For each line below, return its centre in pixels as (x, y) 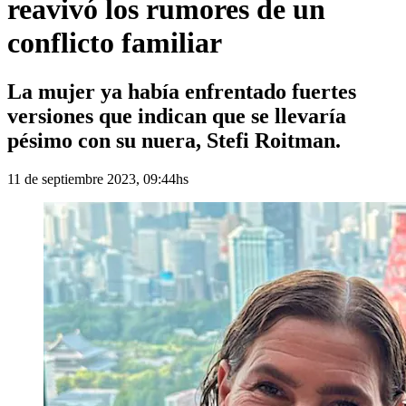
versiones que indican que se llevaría (177, 116)
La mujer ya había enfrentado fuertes (182, 91)
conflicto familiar (115, 43)
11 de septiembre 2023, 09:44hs (98, 179)
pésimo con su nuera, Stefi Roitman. (174, 140)
